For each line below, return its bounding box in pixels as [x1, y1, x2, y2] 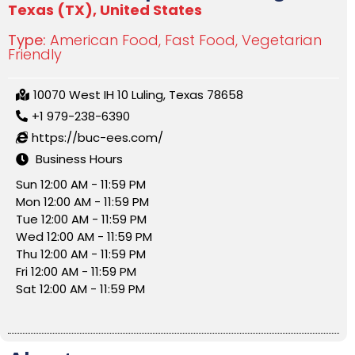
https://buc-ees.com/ [32, 128, 163, 146]
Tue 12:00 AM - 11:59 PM [16, 210, 147, 227]
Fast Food [165, 29, 235, 50]
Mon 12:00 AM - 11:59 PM [16, 193, 149, 210]
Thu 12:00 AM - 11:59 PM [16, 245, 146, 262]
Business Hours [36, 150, 123, 167]
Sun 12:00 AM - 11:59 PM [16, 175, 146, 193]
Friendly [8, 44, 62, 64]
